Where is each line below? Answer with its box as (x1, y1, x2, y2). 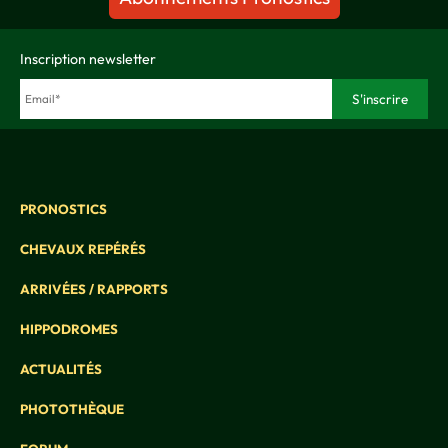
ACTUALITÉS (20, 361, 102, 378)
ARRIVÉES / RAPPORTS (20, 281, 168, 298)
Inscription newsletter (20, 50, 156, 69)
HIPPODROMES (20, 321, 118, 338)
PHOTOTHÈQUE (20, 401, 124, 418)
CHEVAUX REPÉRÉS (20, 241, 146, 258)
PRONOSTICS (20, 201, 107, 218)
